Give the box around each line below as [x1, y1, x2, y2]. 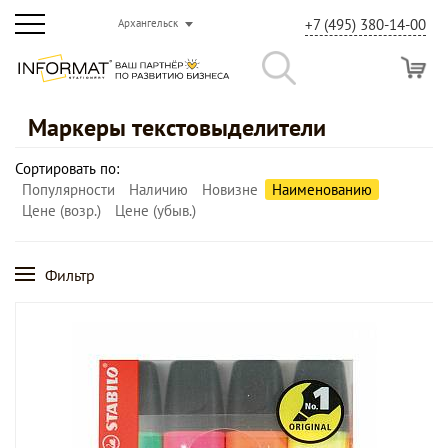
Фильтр [45, 265, 95, 285]
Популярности [22, 180, 115, 199]
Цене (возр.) [22, 201, 101, 220]
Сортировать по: [15, 159, 119, 178]
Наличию [129, 180, 188, 199]
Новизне [202, 180, 258, 199]
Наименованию [272, 180, 372, 199]
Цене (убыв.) [115, 201, 196, 220]
